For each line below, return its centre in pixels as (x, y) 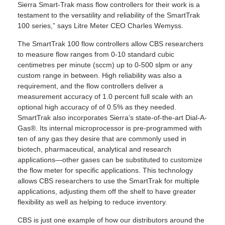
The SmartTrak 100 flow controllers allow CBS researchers (110, 43)
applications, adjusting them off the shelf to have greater (107, 191)
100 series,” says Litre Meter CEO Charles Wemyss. (100, 25)
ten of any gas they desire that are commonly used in (102, 138)
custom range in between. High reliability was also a (100, 75)
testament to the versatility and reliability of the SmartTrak (109, 15)
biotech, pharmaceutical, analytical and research (94, 149)
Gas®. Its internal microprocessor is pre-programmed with (110, 128)
